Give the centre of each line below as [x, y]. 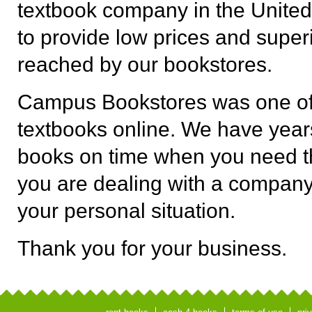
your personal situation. [126, 211]
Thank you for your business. [152, 248]
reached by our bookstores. [145, 64]
